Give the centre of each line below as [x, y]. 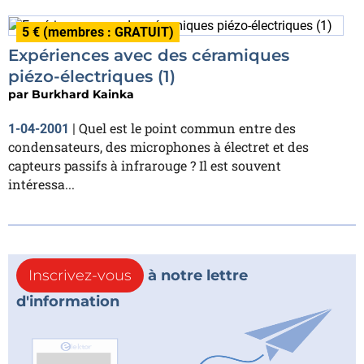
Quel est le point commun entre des [187, 128]
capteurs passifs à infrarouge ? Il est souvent [145, 165]
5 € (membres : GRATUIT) [98, 32]
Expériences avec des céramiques [149, 55]
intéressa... [41, 184]
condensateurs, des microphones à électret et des [158, 146]
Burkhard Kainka [83, 94]
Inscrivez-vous [80, 275]
